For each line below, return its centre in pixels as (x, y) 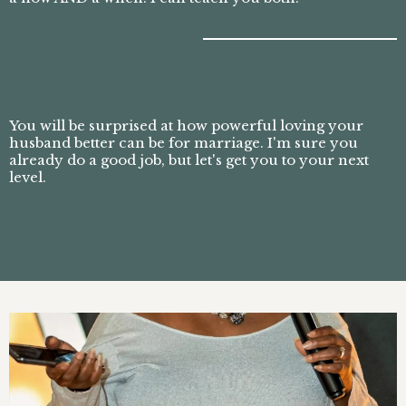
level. (28, 178)
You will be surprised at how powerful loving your (186, 126)
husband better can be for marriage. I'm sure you (184, 143)
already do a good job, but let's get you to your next (189, 160)
